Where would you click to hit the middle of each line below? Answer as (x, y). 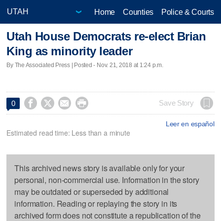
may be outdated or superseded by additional (92, 191)
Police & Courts (187, 12)
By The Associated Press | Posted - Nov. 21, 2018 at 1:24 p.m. (85, 65)
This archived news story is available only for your (100, 168)
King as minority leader (70, 51)
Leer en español (190, 124)
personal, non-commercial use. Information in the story (107, 180)
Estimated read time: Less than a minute (68, 132)
